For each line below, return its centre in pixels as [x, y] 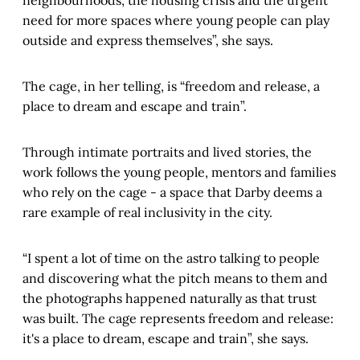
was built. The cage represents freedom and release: [178, 319]
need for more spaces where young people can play [176, 20]
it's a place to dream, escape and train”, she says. [167, 339]
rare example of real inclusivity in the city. [147, 213]
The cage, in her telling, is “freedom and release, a [171, 86]
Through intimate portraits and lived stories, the [167, 152]
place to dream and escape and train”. [135, 106]
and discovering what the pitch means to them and [175, 278]
